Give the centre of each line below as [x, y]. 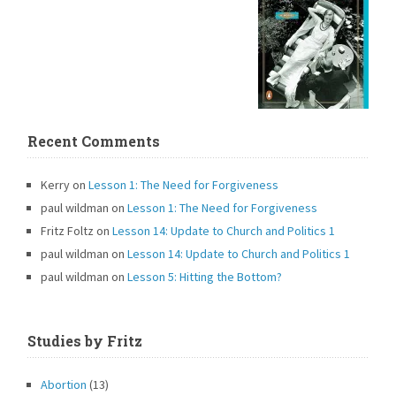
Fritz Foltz [68, 231]
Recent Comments [94, 141]
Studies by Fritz [85, 341]
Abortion [64, 385]
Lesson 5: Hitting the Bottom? [205, 277]
